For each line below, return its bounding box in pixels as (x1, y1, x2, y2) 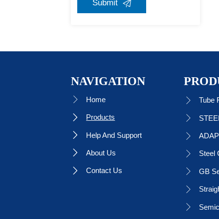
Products (86, 113, 115, 122)
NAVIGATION (70, 75, 145, 88)
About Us (86, 148, 116, 157)
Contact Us (86, 166, 123, 175)
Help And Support (86, 131, 142, 139)
